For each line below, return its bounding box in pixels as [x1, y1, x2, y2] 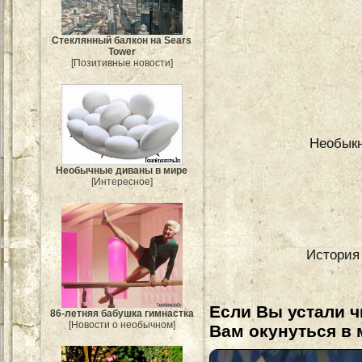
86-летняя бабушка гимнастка [50, 307, 194, 319]
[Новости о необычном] [69, 318, 175, 330]
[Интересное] [91, 176, 153, 188]
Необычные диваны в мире [56, 165, 188, 177]
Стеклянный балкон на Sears [52, 35, 192, 47]
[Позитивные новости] [71, 57, 173, 69]
